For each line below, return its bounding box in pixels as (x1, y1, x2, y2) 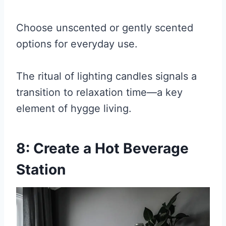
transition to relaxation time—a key (16, 86, 183, 98)
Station (16, 160, 66, 178)
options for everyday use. (16, 37, 138, 50)
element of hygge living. (16, 102, 132, 115)
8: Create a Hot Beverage (16, 139, 189, 157)
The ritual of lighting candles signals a (16, 70, 197, 82)
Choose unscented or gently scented (16, 21, 193, 34)
